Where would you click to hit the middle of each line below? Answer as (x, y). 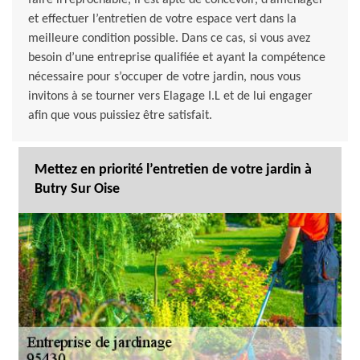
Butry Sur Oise (77, 190)
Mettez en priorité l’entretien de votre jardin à (173, 170)
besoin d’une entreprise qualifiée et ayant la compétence (177, 58)
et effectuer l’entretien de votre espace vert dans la (162, 20)
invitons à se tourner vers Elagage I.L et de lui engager (170, 97)
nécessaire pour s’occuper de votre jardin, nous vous (164, 78)
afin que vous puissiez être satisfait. (120, 116)
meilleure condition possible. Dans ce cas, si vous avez (169, 39)
